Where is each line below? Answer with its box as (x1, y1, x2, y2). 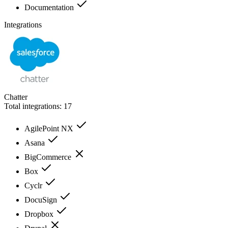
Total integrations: (4, 101, 64, 110)
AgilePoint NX (24, 124, 75, 133)
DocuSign (24, 195, 59, 204)
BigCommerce (24, 152, 73, 161)
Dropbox (24, 209, 55, 218)
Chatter (4, 92, 27, 101)
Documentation (24, 3, 76, 12)
